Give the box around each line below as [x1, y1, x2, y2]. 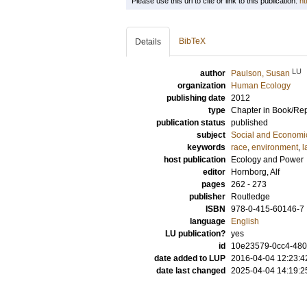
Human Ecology [231, 81, 291, 90]
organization [177, 81, 225, 90]
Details [135, 37, 161, 47]
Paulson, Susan [231, 69, 290, 78]
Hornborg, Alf [231, 167, 280, 177]
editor [203, 167, 225, 177]
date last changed [156, 266, 225, 275]
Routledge [231, 192, 270, 201]
